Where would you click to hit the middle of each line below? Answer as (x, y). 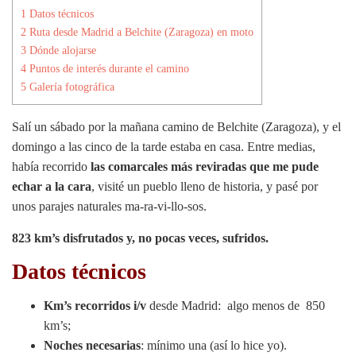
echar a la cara (52, 186)
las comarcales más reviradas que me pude (205, 166)
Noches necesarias (92, 345)
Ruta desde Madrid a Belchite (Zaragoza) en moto (140, 31)
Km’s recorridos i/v (95, 305)
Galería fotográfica (70, 86)
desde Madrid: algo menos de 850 (236, 305)
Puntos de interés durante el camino (108, 68)
